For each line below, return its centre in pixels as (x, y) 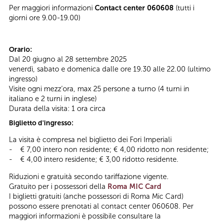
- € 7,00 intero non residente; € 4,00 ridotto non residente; (109, 150)
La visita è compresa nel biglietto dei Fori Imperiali (90, 140)
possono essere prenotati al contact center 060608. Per (101, 206)
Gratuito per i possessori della (58, 186)
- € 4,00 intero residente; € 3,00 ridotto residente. (94, 160)
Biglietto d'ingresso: (42, 123)
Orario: (21, 49)
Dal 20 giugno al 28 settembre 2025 (68, 59)
